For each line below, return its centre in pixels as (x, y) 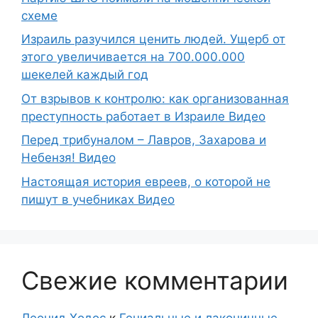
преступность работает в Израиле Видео (143, 116)
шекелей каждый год (85, 75)
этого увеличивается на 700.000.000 (133, 57)
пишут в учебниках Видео (98, 199)
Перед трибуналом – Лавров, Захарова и (144, 140)
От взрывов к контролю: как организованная (155, 98)
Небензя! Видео (68, 158)
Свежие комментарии (155, 280)
